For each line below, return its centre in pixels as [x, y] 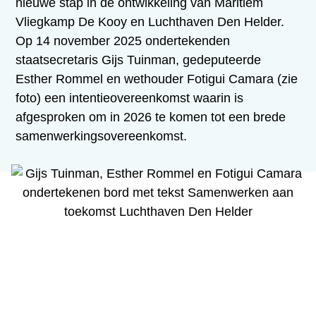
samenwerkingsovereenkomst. [102, 136]
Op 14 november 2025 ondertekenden [123, 41]
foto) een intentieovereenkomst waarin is [130, 98]
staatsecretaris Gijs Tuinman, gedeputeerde [139, 60]
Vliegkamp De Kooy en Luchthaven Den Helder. [150, 22]
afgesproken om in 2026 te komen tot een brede [151, 117]
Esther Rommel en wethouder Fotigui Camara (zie [157, 79]
